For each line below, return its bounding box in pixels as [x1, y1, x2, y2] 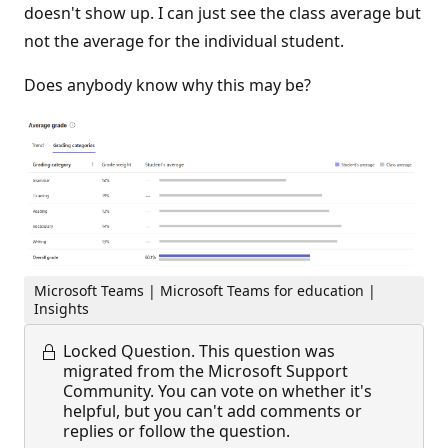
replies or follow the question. [63, 420, 290, 443]
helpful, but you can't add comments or [63, 400, 362, 423]
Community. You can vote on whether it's [63, 380, 372, 403]
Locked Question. [63, 340, 195, 363]
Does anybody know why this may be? [24, 74, 311, 96]
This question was [199, 340, 335, 363]
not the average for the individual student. [24, 30, 344, 52]
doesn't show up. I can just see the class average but [24, 2, 421, 24]
